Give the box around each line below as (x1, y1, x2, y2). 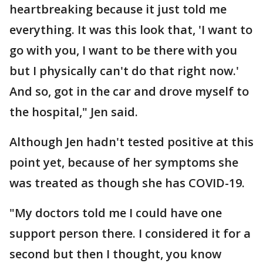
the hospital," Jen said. (9, 104, 141, 120)
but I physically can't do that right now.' (9, 63, 239, 79)
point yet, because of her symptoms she (9, 154, 238, 170)
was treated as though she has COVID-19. (9, 175, 248, 191)
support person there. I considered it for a (9, 225, 251, 241)
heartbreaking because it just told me (9, 1, 227, 17)
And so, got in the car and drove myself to (9, 83, 249, 99)
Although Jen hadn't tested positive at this (9, 134, 254, 150)
